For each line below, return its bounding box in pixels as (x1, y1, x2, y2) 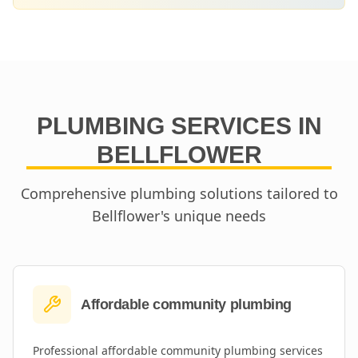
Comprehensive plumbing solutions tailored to (20, 184, 338, 203)
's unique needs (161, 206, 266, 225)
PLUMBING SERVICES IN (36, 113, 322, 139)
